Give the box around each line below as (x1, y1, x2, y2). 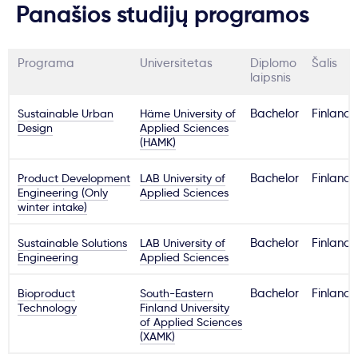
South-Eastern (140, 286, 214, 300)
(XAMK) (140, 329, 176, 344)
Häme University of (140, 106, 237, 121)
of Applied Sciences (140, 315, 243, 329)
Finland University (140, 300, 230, 315)
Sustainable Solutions (18, 236, 127, 250)
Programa (18, 56, 74, 70)
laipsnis (250, 70, 292, 85)
